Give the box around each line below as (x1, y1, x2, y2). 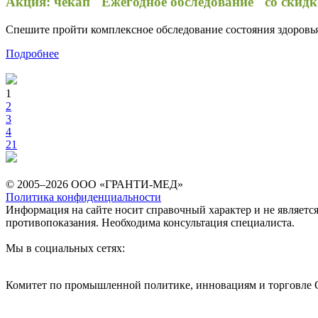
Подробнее (6, 48, 59, 60)
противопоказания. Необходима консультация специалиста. (6, 216, 295, 229)
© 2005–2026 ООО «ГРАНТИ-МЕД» (6, 178, 183, 191)
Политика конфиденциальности (6, 191, 161, 204)
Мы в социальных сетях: (6, 242, 125, 255)
